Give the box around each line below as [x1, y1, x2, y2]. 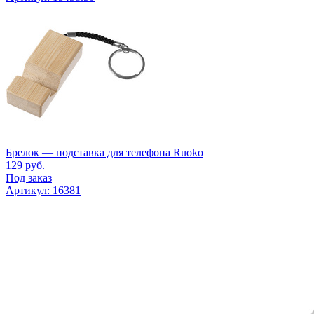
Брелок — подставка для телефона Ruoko [6, 146, 203, 158]
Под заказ [6, 171, 52, 184]
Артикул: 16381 [6, 184, 81, 196]
